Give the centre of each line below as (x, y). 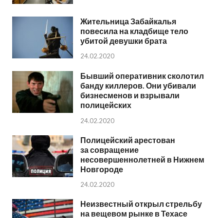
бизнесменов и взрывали (130, 95)
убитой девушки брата (124, 40)
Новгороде (102, 169)
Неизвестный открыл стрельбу (141, 204)
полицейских (106, 105)
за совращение (109, 149)
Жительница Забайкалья (128, 21)
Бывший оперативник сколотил (142, 75)
